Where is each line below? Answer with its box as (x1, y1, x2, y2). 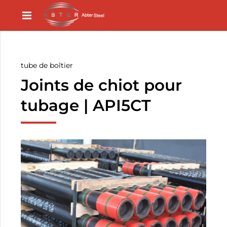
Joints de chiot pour (21, 75, 182, 95)
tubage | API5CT (21, 96, 152, 116)
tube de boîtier (21, 61, 73, 70)
